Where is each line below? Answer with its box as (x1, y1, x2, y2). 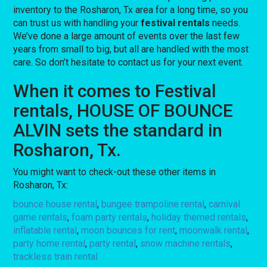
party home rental (13, 237, 86, 249)
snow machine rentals (140, 237, 231, 249)
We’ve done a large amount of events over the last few (13, 30, 240, 42)
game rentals (13, 211, 68, 223)
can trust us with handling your (13, 17, 141, 29)
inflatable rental (13, 224, 77, 236)
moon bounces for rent (81, 224, 176, 236)
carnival (209, 198, 241, 210)
